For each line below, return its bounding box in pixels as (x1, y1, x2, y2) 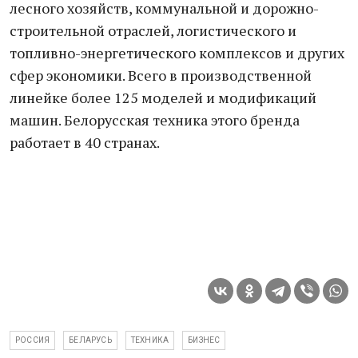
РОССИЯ (15, 336, 50, 344)
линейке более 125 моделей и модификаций (10, 88, 316, 107)
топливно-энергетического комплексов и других (10, 43, 344, 62)
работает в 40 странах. (10, 133, 160, 152)
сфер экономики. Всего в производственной (10, 66, 312, 85)
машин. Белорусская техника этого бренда (10, 110, 300, 129)
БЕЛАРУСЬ (69, 336, 112, 344)
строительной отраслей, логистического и (10, 21, 296, 40)
